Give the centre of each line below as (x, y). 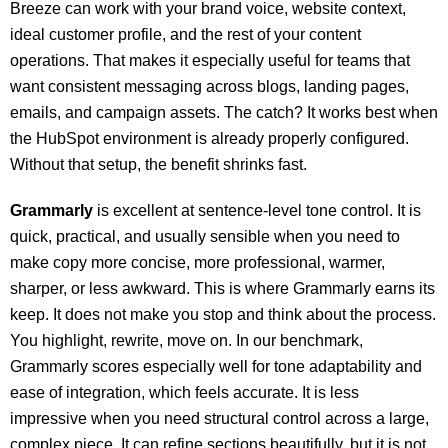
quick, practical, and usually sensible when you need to (205, 236)
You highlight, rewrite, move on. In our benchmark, (186, 340)
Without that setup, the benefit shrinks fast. (158, 164)
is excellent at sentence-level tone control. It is (257, 210)
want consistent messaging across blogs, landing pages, (209, 86)
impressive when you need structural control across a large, (219, 418)
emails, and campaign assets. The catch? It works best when (224, 112)
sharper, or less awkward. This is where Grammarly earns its (222, 288)
